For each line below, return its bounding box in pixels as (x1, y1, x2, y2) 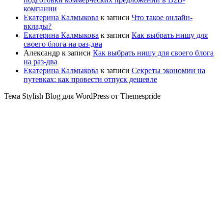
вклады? (24, 22, 52, 30)
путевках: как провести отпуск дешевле (24, 75, 157, 83)
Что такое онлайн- (132, 13, 192, 22)
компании (24, 4, 57, 13)
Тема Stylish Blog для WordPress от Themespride (4, 91, 161, 100)
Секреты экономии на (132, 66, 205, 75)
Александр (24, 48, 60, 57)
